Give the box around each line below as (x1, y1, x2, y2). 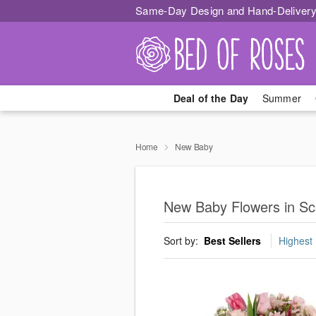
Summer (262, 91, 301, 105)
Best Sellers (204, 233, 261, 248)
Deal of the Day (173, 91, 248, 105)
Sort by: (164, 233, 201, 248)
